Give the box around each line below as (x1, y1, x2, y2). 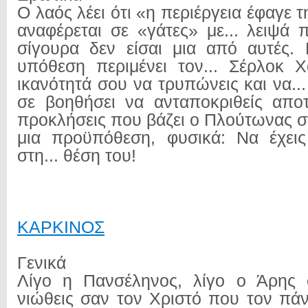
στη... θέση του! (17, 146, 136, 165)
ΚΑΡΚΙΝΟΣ (17, 218, 104, 236)
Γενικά (17, 254, 66, 272)
